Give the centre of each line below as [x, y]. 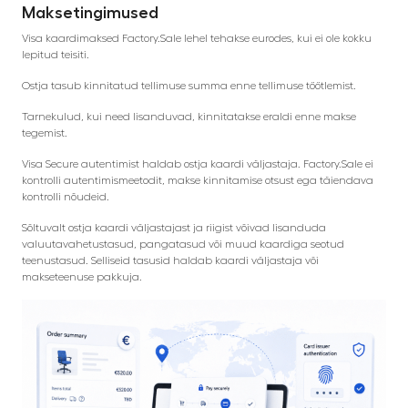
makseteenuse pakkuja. [82, 276]
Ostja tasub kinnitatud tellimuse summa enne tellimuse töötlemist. [189, 85]
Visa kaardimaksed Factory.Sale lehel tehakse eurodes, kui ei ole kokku [197, 38]
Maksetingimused [90, 12]
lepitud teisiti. [56, 54]
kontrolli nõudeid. [66, 196]
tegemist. [45, 133]
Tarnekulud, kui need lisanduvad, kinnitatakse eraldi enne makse [189, 116]
